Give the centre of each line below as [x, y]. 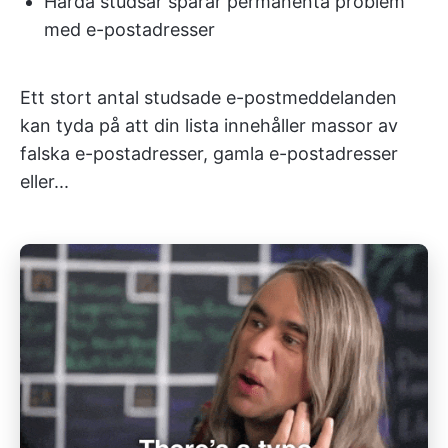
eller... [44, 182]
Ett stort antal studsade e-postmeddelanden [208, 98]
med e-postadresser [129, 30]
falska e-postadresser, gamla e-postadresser [209, 154]
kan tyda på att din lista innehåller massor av [209, 126]
